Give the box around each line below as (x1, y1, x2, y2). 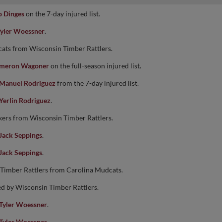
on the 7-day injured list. (24, 9, 100, 18)
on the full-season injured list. (49, 61, 141, 70)
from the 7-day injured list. (55, 79, 139, 87)
